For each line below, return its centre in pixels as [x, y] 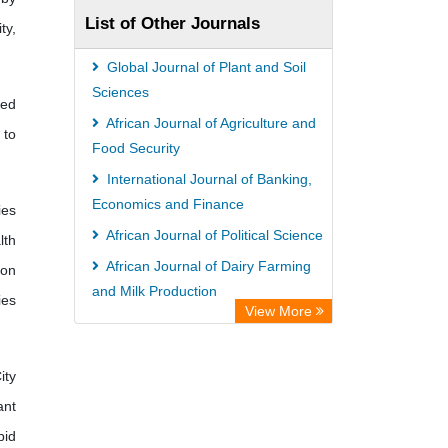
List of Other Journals [172, 23]
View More [280, 311]
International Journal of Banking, [207, 179]
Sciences [120, 92]
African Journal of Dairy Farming [207, 266]
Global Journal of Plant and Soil [204, 67]
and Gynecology [143, 347]
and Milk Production [154, 291]
